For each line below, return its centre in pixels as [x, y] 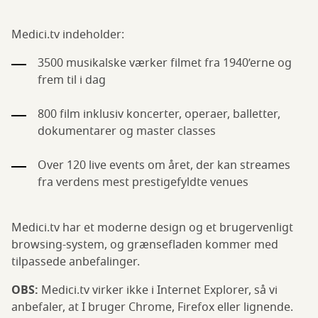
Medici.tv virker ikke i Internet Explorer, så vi [158, 291]
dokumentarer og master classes [127, 132]
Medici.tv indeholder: [68, 35]
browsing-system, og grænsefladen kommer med [145, 245]
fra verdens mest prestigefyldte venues [146, 183]
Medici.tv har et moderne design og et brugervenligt [152, 228]
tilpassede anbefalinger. [76, 262]
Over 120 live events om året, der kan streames [164, 166]
